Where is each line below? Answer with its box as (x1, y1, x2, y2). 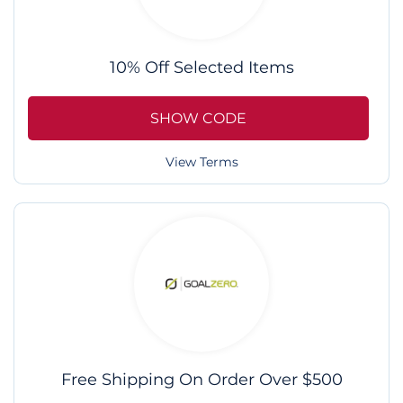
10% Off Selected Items (109, 58, 294, 78)
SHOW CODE (150, 109, 246, 127)
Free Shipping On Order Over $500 (60, 369, 343, 390)
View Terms (165, 153, 238, 170)
